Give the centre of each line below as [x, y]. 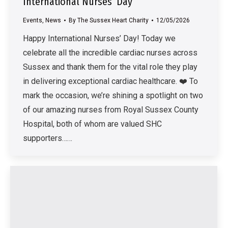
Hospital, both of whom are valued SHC [92, 124]
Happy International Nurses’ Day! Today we [99, 39]
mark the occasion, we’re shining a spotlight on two [113, 96]
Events [33, 21]
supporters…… [48, 138]
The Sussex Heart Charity [113, 21]
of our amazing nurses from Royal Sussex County [111, 110]
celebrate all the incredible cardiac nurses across [110, 53]
